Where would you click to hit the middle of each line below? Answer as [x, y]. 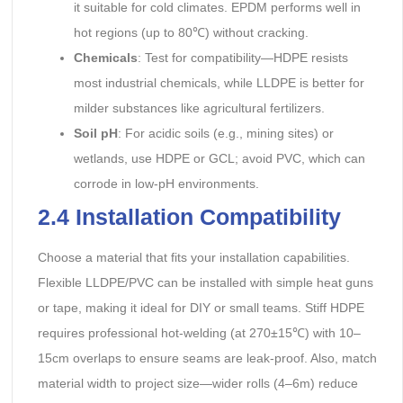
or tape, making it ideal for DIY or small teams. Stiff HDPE [201, 307]
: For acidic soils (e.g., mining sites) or [225, 133]
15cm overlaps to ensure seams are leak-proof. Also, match [207, 358]
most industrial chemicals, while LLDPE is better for [219, 82]
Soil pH [95, 133]
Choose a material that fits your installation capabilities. [193, 257]
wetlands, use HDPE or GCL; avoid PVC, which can [219, 158]
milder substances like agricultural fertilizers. [199, 107]
